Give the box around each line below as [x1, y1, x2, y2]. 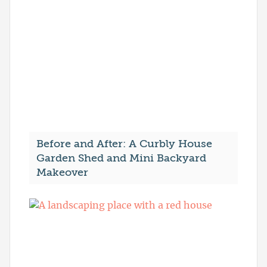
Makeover [36, 166, 88, 179]
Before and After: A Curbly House [36, 138, 212, 150]
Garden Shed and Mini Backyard [36, 152, 206, 164]
